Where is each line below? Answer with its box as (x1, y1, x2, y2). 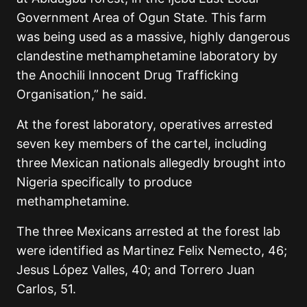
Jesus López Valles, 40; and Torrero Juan (16, 262, 255, 277)
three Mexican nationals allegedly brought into (16, 155, 286, 170)
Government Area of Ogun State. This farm (16, 10, 267, 25)
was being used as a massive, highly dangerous (16, 29, 290, 44)
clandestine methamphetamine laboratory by (16, 48, 278, 63)
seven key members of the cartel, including (16, 136, 267, 151)
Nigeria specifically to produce (16, 174, 192, 189)
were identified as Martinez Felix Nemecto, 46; (16, 243, 287, 258)
